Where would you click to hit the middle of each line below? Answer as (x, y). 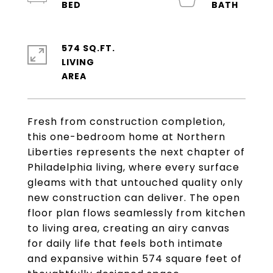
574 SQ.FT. (88, 48)
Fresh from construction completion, (126, 122)
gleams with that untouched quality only (135, 183)
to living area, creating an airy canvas (129, 228)
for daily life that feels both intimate (125, 243)
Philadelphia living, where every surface (133, 167)
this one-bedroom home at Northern (126, 137)
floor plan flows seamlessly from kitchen (136, 213)
